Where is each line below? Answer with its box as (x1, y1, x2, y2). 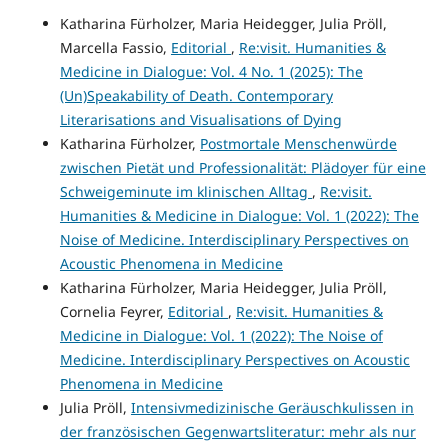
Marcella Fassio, (59, 37, 171, 57)
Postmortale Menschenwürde (199, 133, 397, 153)
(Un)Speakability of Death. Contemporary (59, 85, 333, 105)
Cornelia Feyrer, (59, 301, 168, 321)
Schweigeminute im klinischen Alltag (59, 181, 312, 201)
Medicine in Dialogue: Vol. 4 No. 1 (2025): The (59, 61, 363, 81)
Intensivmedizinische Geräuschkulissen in (130, 397, 414, 417)
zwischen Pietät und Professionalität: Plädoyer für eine (59, 157, 426, 177)
